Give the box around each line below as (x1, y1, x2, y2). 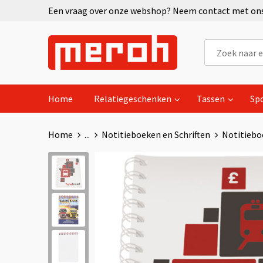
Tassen (196, 93, 225, 104)
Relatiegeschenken (93, 93, 171, 104)
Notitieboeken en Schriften (101, 129, 210, 140)
